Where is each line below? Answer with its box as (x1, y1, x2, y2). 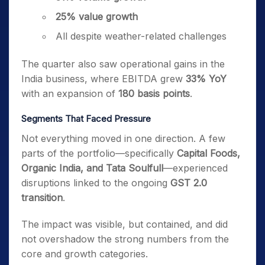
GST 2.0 (170, 177, 207, 189)
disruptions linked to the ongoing (21, 177, 170, 189)
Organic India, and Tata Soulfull (21, 162, 163, 174)
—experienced (163, 162, 228, 174)
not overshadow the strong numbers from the (21, 233, 229, 245)
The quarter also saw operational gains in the (21, 58, 225, 70)
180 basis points (118, 88, 190, 99)
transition (21, 192, 63, 203)
